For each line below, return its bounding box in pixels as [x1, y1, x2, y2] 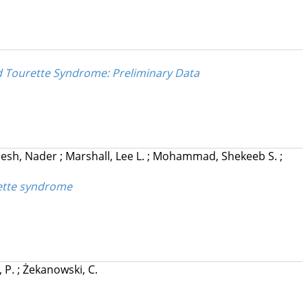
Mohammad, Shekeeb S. [152, 148, 280, 164]
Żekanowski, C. [22, 262, 98, 278]
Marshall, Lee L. [65, 148, 147, 164]
